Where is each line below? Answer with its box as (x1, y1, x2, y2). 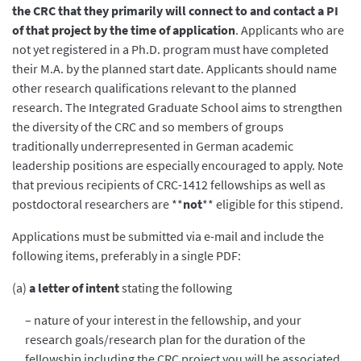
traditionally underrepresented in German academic (12, 137, 293, 154)
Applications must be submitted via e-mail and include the (12, 227, 324, 244)
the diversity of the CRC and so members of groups (12, 118, 284, 135)
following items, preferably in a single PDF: (12, 247, 241, 263)
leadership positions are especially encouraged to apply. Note (12, 156, 343, 173)
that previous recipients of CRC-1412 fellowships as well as (12, 176, 326, 193)
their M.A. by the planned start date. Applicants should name (12, 60, 337, 77)
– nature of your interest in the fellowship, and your (25, 311, 301, 328)
